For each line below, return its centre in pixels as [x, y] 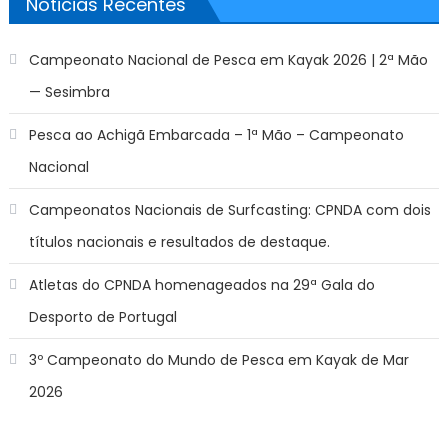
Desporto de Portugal [102, 317]
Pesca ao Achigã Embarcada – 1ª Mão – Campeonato [216, 135]
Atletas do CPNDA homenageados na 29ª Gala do [201, 285]
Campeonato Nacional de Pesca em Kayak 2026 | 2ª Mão [228, 60]
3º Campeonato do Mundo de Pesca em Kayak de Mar [218, 360]
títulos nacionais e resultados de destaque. [179, 242]
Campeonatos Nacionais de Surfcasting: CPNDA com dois [229, 210]
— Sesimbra [69, 92]
